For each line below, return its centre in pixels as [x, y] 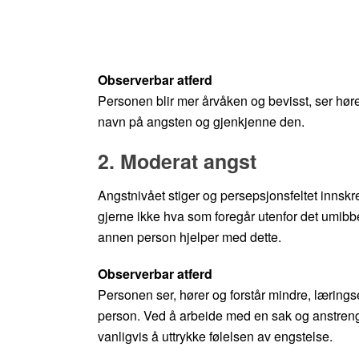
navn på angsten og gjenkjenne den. [201, 121]
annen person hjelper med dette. [190, 237]
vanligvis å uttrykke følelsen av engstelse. [215, 336]
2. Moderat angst [177, 161]
